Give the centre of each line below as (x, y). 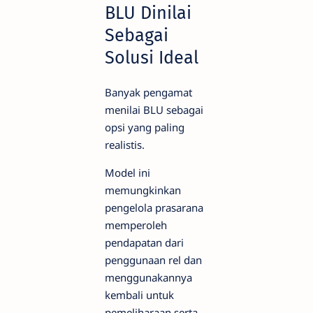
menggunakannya (148, 278)
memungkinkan (143, 190)
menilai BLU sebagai (154, 110)
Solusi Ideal (152, 58)
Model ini (128, 173)
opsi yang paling (145, 128)
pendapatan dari (144, 243)
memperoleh (136, 225)
